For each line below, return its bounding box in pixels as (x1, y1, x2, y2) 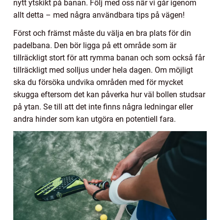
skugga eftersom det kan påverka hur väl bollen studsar (13, 89, 205, 99)
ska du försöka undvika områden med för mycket (13, 77, 183, 87)
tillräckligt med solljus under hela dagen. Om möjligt (13, 65, 193, 75)
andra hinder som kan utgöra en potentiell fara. (13, 114, 176, 124)
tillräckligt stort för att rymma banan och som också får (13, 53, 205, 62)
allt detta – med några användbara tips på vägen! (13, 10, 185, 20)
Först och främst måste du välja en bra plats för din (13, 28, 191, 38)
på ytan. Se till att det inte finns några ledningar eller (13, 102, 193, 111)
